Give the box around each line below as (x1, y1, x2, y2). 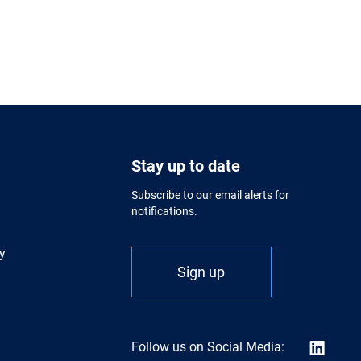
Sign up (177, 263, 226, 280)
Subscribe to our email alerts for (131, 189, 289, 201)
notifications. (131, 205, 197, 218)
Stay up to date (131, 156, 240, 176)
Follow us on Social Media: (131, 339, 288, 355)
